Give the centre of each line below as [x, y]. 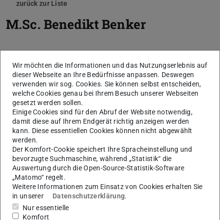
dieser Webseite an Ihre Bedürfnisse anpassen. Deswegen [103, 74]
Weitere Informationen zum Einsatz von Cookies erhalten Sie [108, 186]
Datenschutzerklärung [89, 196]
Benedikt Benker [95, 24]
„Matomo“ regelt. [39, 177]
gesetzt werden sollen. [48, 102]
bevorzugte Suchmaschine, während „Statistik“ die [92, 158]
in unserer [29, 196]
